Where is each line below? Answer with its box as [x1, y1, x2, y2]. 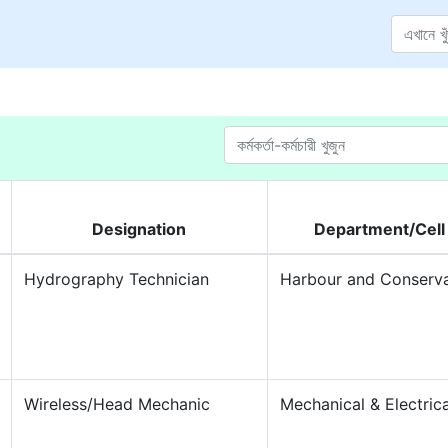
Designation [92, 219, 187, 239]
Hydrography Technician [23, 269, 209, 289]
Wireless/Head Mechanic [23, 394, 210, 414]
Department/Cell [313, 219, 445, 239]
